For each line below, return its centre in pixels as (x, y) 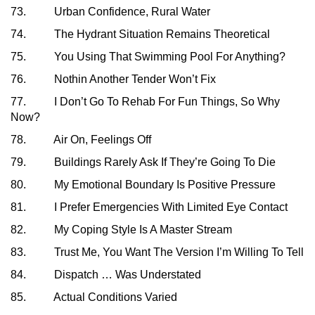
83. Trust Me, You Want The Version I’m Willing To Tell (157, 252)
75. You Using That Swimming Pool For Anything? (148, 57)
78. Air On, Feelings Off (81, 140)
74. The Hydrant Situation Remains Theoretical (140, 34)
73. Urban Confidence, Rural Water (110, 12)
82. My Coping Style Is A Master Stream (121, 230)
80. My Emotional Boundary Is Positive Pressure (143, 185)
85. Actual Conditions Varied (94, 297)
